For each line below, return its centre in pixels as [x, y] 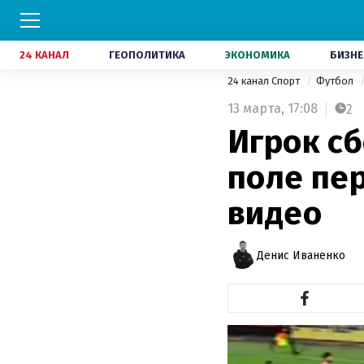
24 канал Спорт [265, 81]
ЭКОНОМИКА [258, 55]
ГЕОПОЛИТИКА [147, 55]
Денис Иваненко [301, 255]
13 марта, [256, 108]
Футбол [336, 81]
